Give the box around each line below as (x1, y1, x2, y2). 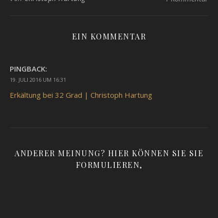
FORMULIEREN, (75, 159, 143, 170)
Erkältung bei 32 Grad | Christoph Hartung (10, 90, 152, 100)
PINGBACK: (10, 63, 47, 73)
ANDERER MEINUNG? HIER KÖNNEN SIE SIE (15, 147, 203, 158)
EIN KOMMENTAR (72, 31, 146, 41)
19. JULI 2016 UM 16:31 (10, 75, 66, 83)
